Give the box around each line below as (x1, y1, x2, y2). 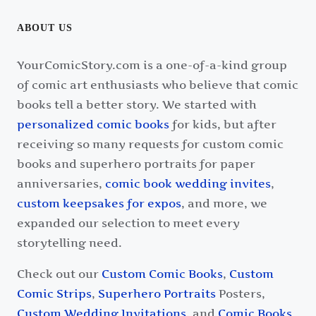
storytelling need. (17, 235, 122, 250)
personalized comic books (17, 116, 169, 131)
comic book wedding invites (105, 176, 271, 190)
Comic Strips (17, 286, 92, 300)
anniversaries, (17, 176, 105, 190)
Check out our (17, 266, 102, 281)
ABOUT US (17, 22, 73, 33)
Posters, (216, 286, 265, 300)
